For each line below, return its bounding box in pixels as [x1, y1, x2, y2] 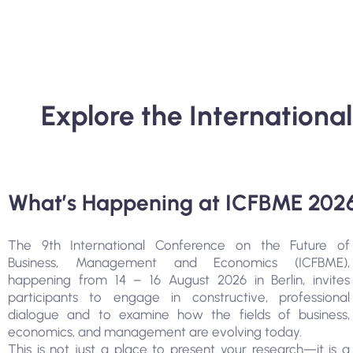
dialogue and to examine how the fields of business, [8, 307, 351, 322]
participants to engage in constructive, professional [8, 289, 351, 305]
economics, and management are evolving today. [8, 324, 302, 340]
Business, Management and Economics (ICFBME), [8, 255, 351, 270]
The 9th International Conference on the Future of [8, 237, 351, 253]
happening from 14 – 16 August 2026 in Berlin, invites [8, 272, 351, 288]
